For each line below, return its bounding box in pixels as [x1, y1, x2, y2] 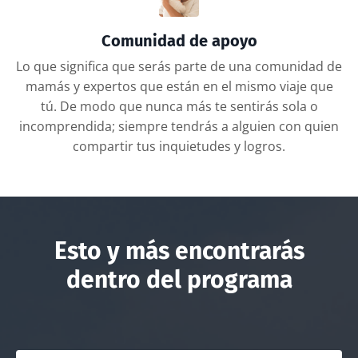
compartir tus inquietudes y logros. [73, 137, 285, 156]
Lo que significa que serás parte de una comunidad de [16, 58, 342, 76]
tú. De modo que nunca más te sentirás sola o [40, 97, 318, 116]
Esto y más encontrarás [54, 237, 304, 266]
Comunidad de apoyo [101, 31, 257, 51]
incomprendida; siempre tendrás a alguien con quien [19, 117, 339, 136]
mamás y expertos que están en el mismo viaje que [25, 78, 333, 96]
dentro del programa [66, 265, 292, 295]
